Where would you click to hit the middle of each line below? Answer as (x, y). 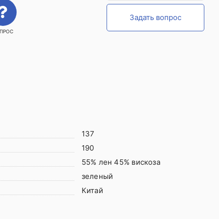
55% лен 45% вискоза (121, 162)
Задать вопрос (155, 17)
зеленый (97, 176)
